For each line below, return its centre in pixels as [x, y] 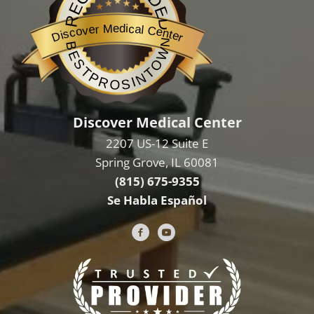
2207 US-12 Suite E [157, 143]
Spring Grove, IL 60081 [157, 162]
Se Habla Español [157, 200]
